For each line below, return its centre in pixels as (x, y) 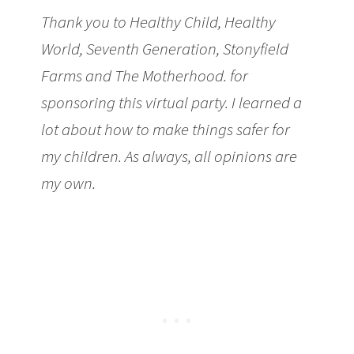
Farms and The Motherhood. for (145, 75)
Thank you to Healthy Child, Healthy (159, 21)
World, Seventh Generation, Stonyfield (165, 48)
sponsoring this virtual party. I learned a (172, 102)
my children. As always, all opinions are (169, 156)
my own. (69, 183)
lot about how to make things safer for (166, 129)
